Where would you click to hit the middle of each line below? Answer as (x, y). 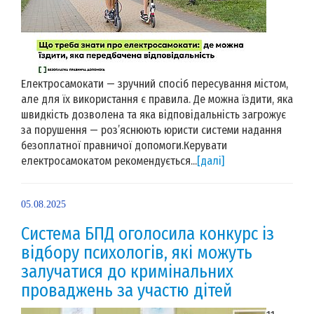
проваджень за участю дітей (127, 291)
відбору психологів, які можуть (137, 253)
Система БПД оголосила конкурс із (148, 234)
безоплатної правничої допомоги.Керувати (124, 145)
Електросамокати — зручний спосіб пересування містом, (155, 83)
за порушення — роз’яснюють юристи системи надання (151, 130)
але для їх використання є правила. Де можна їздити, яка (157, 99)
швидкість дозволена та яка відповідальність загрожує (153, 114)
